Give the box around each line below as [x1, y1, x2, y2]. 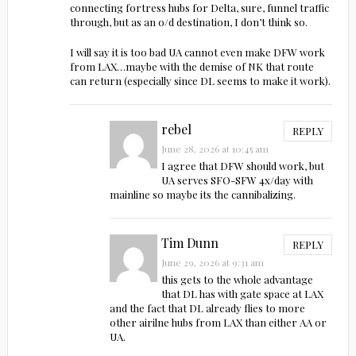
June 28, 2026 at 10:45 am [161, 142, 269, 156]
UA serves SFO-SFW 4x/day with [161, 173, 314, 188]
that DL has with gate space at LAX [161, 287, 324, 301]
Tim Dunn [161, 234, 219, 252]
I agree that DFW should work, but [161, 159, 325, 173]
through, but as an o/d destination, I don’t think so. [70, 15, 308, 29]
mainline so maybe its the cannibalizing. [109, 188, 296, 202]
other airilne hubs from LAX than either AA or [109, 315, 327, 330]
